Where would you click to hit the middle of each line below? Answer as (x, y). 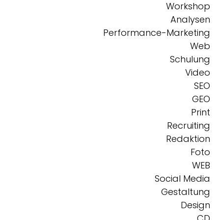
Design (195, 205)
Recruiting (189, 125)
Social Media (182, 179)
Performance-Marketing (157, 33)
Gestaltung (186, 192)
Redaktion (188, 139)
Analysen (190, 19)
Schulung (190, 59)
